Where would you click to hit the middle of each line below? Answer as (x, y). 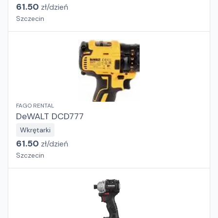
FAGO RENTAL (35, 106)
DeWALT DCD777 (50, 116)
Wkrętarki (35, 130)
